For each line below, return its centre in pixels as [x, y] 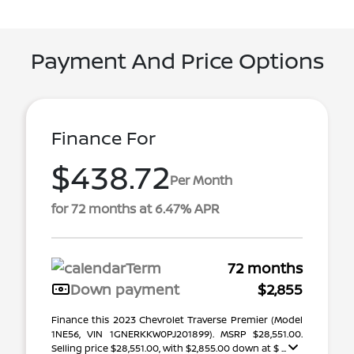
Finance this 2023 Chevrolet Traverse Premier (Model [177, 319]
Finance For [104, 137]
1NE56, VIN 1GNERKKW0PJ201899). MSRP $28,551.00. [177, 333]
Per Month [201, 181]
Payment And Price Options [177, 60]
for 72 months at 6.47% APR [136, 208]
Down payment [125, 289]
